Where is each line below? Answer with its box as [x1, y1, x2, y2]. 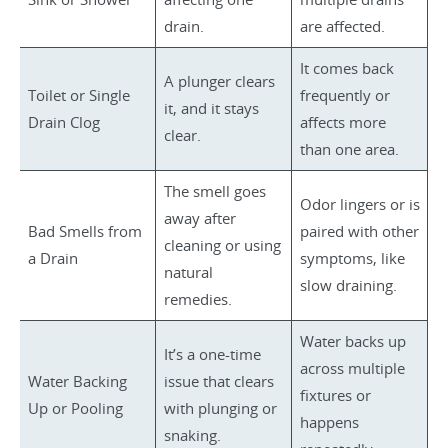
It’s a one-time [163, 344, 261, 364]
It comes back [299, 58, 394, 78]
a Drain [27, 248, 78, 268]
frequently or [299, 85, 390, 105]
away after [163, 208, 236, 228]
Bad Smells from [27, 221, 142, 241]
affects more [299, 112, 386, 132]
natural [163, 262, 213, 282]
